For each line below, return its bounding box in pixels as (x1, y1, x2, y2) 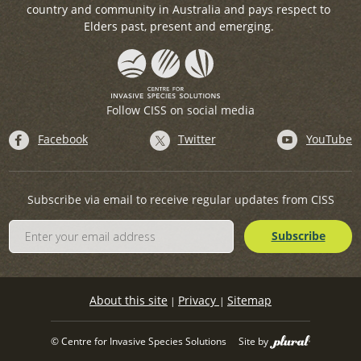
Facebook (38, 131, 88, 147)
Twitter (177, 131, 216, 147)
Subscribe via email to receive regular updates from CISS (27, 192, 334, 208)
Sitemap (227, 293, 272, 309)
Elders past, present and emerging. (83, 18, 274, 34)
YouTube (306, 131, 352, 147)
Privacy (178, 293, 219, 309)
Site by (239, 334, 268, 349)
